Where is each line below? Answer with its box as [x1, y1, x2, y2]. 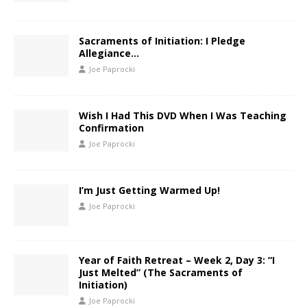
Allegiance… [79, 47, 139, 60]
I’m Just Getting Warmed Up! [79, 184, 220, 197]
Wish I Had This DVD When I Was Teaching [79, 109, 286, 123]
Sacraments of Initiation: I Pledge [79, 34, 245, 48]
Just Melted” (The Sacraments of [79, 265, 243, 279]
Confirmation [79, 121, 144, 135]
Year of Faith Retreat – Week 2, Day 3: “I [79, 253, 275, 267]
